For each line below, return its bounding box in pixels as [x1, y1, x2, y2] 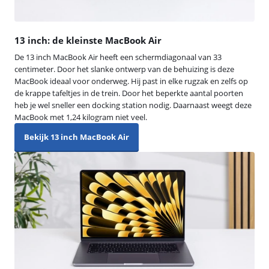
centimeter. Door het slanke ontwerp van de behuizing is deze [14, 63, 234, 74]
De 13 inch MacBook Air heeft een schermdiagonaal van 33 [14, 51, 222, 62]
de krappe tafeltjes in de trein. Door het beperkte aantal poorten [14, 87, 243, 98]
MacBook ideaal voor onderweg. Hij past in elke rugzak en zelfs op [14, 75, 248, 86]
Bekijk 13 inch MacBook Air [24, 131, 129, 142]
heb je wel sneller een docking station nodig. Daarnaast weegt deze [14, 99, 252, 110]
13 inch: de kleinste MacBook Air [14, 34, 162, 46]
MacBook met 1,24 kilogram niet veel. [14, 111, 147, 122]
